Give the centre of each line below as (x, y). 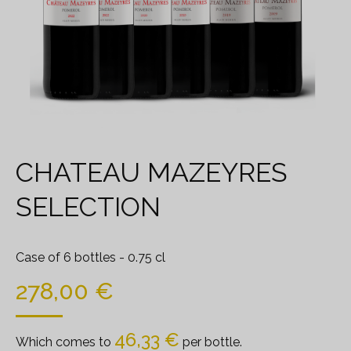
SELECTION (88, 207)
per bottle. (211, 342)
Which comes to (65, 342)
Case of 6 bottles (66, 257)
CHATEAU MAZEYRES (152, 172)
